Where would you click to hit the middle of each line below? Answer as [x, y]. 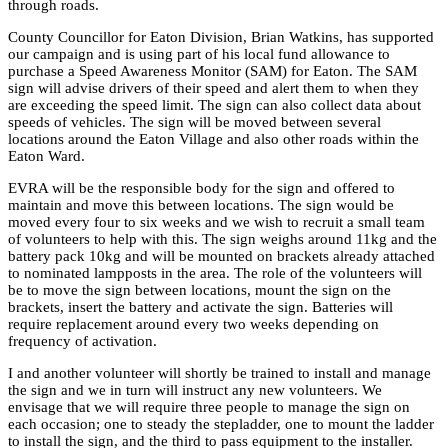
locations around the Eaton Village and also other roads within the [213, 138]
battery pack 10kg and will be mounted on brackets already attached [221, 255]
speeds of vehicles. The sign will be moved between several [194, 121]
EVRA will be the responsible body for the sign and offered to [201, 187]
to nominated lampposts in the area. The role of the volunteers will [215, 272]
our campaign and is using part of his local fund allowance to [199, 53]
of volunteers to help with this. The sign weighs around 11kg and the [222, 238]
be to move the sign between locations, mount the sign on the [199, 289]
